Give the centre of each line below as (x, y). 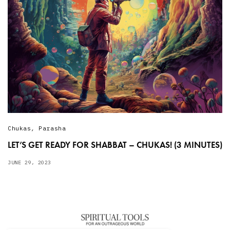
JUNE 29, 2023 (30, 162)
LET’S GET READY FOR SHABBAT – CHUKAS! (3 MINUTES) (115, 145)
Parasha (52, 128)
